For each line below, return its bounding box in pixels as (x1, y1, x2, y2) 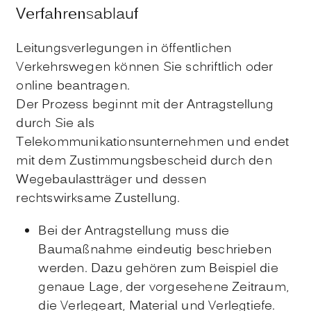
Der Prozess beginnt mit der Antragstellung (16, 95, 274, 115)
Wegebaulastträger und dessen (16, 170, 206, 190)
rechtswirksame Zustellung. (16, 189, 180, 208)
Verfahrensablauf (16, 3, 139, 26)
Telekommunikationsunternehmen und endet (16, 133, 289, 152)
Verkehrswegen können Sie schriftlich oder (16, 58, 274, 77)
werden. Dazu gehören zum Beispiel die (38, 259, 278, 278)
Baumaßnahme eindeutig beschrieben (38, 240, 271, 260)
